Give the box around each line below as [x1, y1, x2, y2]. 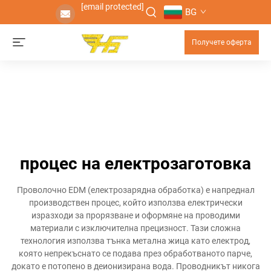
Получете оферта [192, 38, 252, 47]
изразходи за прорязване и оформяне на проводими [31, 211, 240, 220]
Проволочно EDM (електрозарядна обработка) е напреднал [16, 185, 255, 195]
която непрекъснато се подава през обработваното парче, [19, 249, 252, 258]
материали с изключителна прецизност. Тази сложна [30, 223, 241, 233]
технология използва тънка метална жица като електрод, [21, 236, 250, 246]
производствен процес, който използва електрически [28, 198, 243, 207]
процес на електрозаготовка [20, 154, 251, 174]
